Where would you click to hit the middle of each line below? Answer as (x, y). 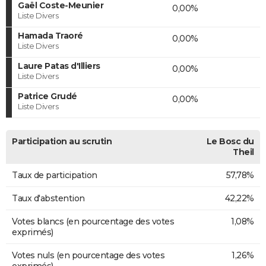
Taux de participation (55, 175)
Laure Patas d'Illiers (59, 66)
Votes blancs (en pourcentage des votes (93, 221)
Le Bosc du (230, 141)
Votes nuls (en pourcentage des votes (88, 255)
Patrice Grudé (47, 96)
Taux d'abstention (48, 198)
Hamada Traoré (50, 35)
